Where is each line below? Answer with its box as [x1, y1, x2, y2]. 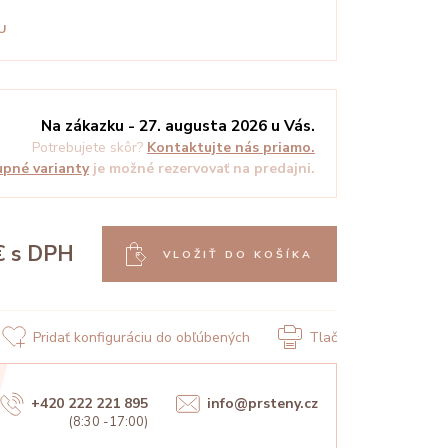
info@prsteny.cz [207, 394, 319, 414]
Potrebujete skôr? [32, 138, 143, 158]
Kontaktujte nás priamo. [147, 138, 315, 158]
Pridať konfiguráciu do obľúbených [33, 327, 250, 347]
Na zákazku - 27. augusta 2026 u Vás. [41, 115, 315, 137]
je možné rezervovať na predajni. [93, 159, 315, 179]
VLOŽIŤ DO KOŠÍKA [162, 246, 313, 262]
